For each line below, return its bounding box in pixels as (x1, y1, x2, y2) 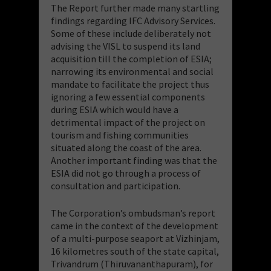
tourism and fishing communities (51, 128, 189, 141)
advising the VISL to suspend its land (51, 39, 200, 52)
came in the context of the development (51, 219, 218, 232)
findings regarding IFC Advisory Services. (51, 14, 215, 27)
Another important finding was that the (51, 154, 217, 166)
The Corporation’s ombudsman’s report (51, 206, 215, 219)
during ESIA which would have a (51, 103, 178, 116)
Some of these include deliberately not (51, 27, 211, 39)
